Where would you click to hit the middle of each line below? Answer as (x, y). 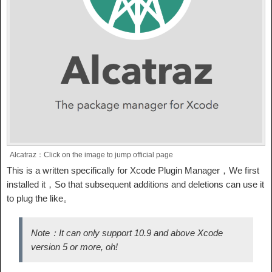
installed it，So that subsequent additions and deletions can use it (135, 185)
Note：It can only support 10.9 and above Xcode (127, 233)
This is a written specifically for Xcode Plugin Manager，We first (133, 171)
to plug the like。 (39, 199)
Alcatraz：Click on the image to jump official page (91, 155)
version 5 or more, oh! (74, 247)
